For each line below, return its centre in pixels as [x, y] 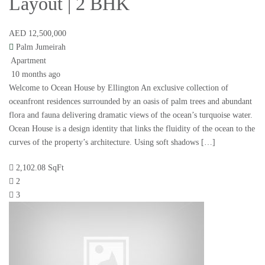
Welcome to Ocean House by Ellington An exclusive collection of [119, 88]
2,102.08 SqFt [40, 168]
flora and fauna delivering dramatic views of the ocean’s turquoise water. [131, 115]
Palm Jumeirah [41, 47]
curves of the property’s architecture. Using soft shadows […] [112, 143]
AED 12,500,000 [38, 34]
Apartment [28, 61]
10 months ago [35, 75]
